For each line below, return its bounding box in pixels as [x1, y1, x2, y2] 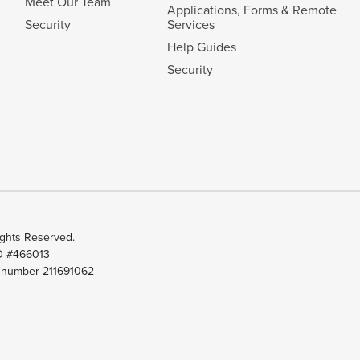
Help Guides [166, 39, 236, 55]
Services [166, 16, 215, 33]
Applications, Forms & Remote [166, 2, 337, 18]
